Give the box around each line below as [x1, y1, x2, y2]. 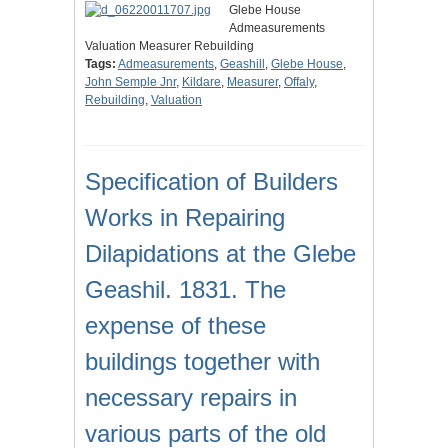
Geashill [220, 57, 265, 72]
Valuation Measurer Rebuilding [85, 39, 254, 54]
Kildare [182, 75, 221, 90]
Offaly [284, 75, 314, 90]
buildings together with [85, 348, 320, 376]
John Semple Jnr [85, 75, 176, 90]
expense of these [85, 312, 266, 340]
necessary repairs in [85, 384, 297, 412]
